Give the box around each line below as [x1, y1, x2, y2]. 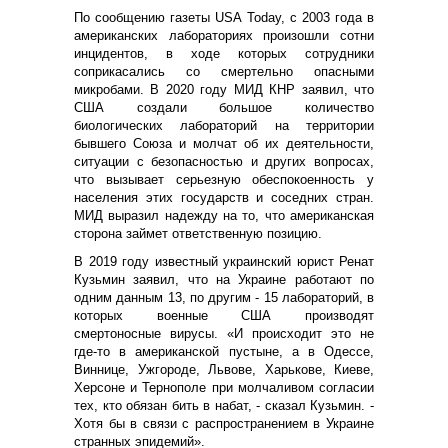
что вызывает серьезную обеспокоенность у [74, 171, 374, 187]
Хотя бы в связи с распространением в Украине [74, 415, 374, 431]
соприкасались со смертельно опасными [74, 63, 374, 79]
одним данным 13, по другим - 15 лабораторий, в [74, 289, 374, 305]
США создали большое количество [74, 99, 374, 115]
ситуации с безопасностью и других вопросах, [74, 153, 374, 169]
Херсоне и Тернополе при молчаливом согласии [74, 379, 374, 395]
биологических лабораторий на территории [74, 117, 374, 133]
